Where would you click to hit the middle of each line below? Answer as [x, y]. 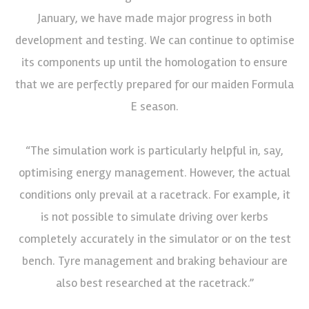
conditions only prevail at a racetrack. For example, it [154, 194]
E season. [154, 106]
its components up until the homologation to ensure [154, 62]
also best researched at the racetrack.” [154, 282]
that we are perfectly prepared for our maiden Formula [154, 84]
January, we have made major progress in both [154, 18]
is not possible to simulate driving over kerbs [154, 216]
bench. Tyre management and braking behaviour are [154, 260]
